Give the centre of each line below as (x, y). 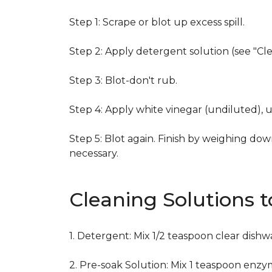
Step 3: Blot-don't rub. (123, 80)
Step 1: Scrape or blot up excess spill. (157, 22)
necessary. (94, 153)
